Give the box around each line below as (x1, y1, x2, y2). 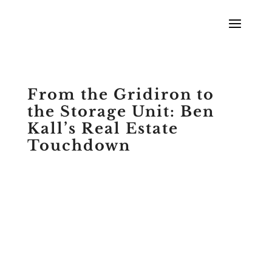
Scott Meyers (38, 159, 86, 171)
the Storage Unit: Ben (27, 103, 214, 120)
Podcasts (95, 159, 129, 171)
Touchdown (27, 137, 131, 154)
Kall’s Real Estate (27, 120, 178, 137)
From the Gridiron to (27, 86, 214, 103)
